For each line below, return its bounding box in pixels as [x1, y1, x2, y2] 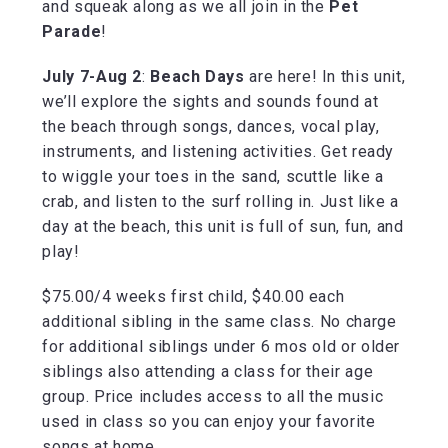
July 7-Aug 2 [42, 66, 143, 86]
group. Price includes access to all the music [42, 386, 384, 406]
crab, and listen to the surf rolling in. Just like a [42, 191, 399, 211]
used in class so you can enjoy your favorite [42, 411, 376, 431]
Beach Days [150, 66, 245, 86]
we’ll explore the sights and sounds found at [42, 91, 379, 111]
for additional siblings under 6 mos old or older [42, 336, 401, 356]
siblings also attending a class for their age [42, 361, 374, 381]
